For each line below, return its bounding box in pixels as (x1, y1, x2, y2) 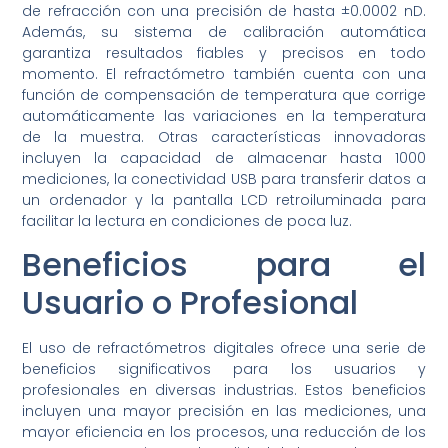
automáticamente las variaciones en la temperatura (22, 105, 426, 126)
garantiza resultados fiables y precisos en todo (22, 42, 426, 63)
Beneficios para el (22, 242, 426, 288)
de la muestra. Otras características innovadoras (22, 126, 426, 147)
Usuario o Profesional (22, 280, 359, 326)
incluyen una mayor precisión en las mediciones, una (22, 401, 426, 422)
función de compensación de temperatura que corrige (22, 84, 426, 105)
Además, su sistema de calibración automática (22, 21, 426, 42)
